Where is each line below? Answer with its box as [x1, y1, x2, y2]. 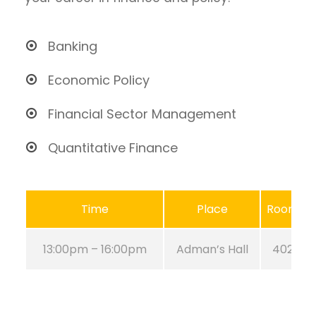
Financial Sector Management [48, 105, 236, 123]
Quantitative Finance [48, 139, 178, 157]
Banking [48, 37, 97, 55]
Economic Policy [48, 71, 150, 89]
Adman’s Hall [176, 241, 248, 257]
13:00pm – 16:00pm [42, 241, 147, 257]
